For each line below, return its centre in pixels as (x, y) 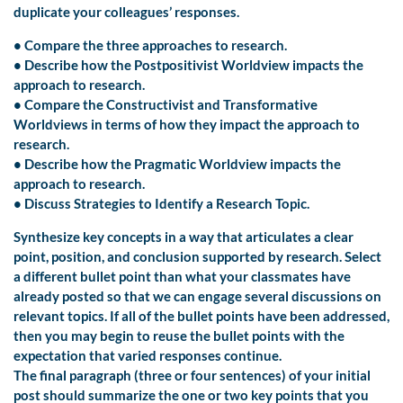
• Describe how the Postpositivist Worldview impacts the (188, 65)
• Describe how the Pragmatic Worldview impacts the (177, 164)
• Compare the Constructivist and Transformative (166, 105)
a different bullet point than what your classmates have (182, 277)
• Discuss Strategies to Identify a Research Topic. (161, 204)
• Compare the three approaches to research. (150, 45)
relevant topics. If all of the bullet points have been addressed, (201, 316)
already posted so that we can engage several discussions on (197, 296)
